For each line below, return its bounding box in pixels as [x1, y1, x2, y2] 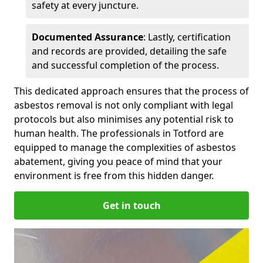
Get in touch [102, 198, 161, 212]
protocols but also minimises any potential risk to [14, 112, 234, 126]
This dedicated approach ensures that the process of [14, 84, 249, 97]
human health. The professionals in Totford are [14, 126, 224, 140]
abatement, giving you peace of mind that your [14, 154, 222, 168]
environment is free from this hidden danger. [14, 168, 214, 182]
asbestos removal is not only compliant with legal [14, 98, 233, 112]
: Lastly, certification [143, 30, 231, 43]
